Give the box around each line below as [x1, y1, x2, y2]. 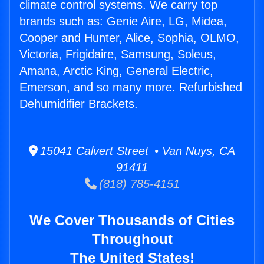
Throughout [91, 231, 173, 247]
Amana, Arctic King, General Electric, [19, 64, 213, 78]
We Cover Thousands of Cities [29, 212, 235, 229]
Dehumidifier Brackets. [19, 97, 138, 111]
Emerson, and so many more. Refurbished [19, 81, 242, 94]
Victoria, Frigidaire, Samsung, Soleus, [19, 48, 216, 61]
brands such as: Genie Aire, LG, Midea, [19, 15, 227, 28]
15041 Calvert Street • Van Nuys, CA [38, 144, 235, 158]
